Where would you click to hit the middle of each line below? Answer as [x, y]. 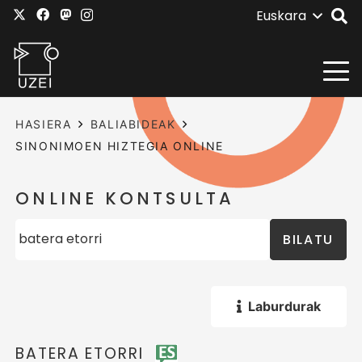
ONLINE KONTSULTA [125, 199]
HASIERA [44, 124]
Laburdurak [284, 306]
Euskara [281, 16]
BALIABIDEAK [133, 124]
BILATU [308, 239]
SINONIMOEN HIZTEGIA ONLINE [120, 146]
